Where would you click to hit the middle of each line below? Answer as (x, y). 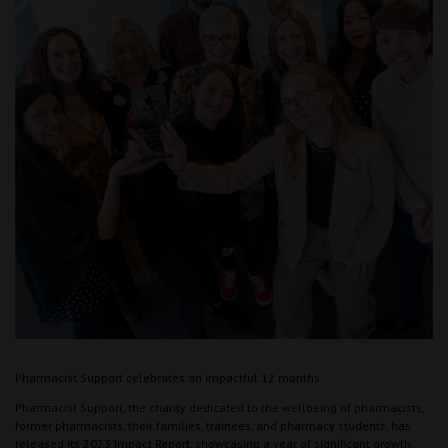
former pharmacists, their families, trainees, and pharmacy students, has (213, 425)
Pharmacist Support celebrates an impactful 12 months (167, 377)
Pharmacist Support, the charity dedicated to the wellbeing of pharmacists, (219, 407)
